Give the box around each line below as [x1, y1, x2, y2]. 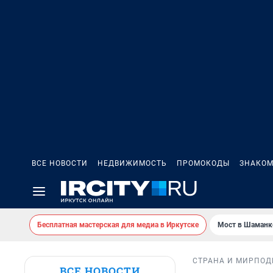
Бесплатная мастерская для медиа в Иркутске [37, 221, 199, 229]
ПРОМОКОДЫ [177, 159, 230, 168]
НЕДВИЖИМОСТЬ [97, 159, 167, 168]
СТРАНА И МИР [193, 257, 254, 266]
